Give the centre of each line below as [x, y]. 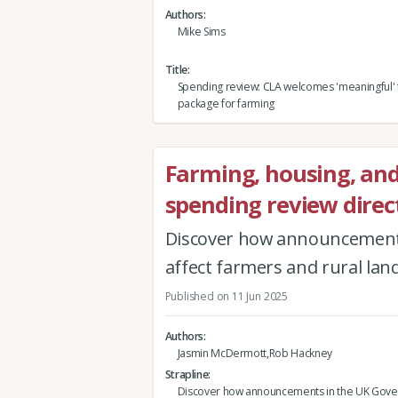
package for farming [226, 103]
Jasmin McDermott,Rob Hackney [255, 353]
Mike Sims [201, 31]
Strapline [187, 374]
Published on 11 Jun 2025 [226, 296]
